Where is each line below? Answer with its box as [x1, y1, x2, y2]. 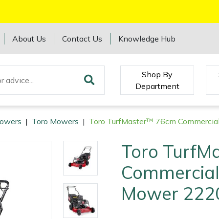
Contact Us [62, 34, 103, 44]
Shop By [142, 69, 173, 79]
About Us [12, 34, 46, 44]
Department [135, 81, 179, 91]
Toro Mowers [32, 116, 79, 127]
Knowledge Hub [118, 34, 176, 44]
